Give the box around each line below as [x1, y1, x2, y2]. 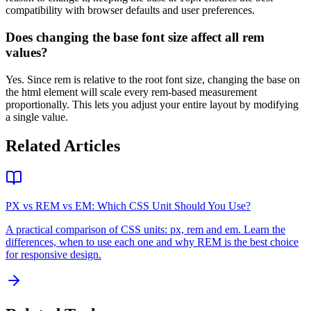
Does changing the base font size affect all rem [6, 29, 264, 44]
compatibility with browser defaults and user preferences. [6, 4, 255, 17]
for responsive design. [6, 249, 101, 261]
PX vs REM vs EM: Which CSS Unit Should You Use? [6, 200, 251, 212]
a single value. [6, 110, 68, 123]
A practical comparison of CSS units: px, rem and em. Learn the [6, 224, 285, 236]
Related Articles [6, 137, 120, 155]
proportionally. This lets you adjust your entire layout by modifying [6, 98, 299, 110]
